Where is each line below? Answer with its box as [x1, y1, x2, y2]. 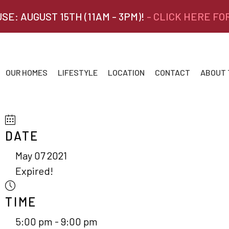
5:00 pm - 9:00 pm [15, 215, 98, 227]
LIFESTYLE [58, 67, 98, 77]
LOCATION [108, 67, 145, 77]
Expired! [15, 165, 53, 177]
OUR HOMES [6, 67, 48, 77]
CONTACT [155, 67, 190, 77]
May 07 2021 [15, 149, 67, 162]
